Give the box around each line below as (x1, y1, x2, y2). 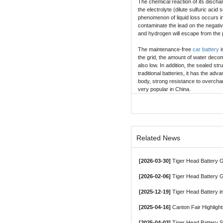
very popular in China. (138, 86, 191, 93)
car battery (193, 46, 220, 53)
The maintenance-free (138, 46, 193, 53)
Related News (136, 134, 180, 142)
